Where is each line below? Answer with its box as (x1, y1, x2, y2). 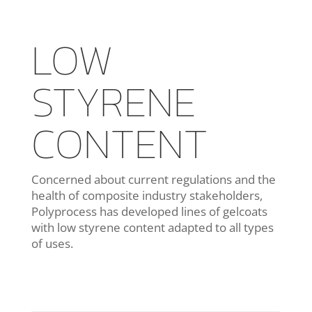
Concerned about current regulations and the (31, 171, 276, 187)
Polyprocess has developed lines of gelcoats (31, 203, 267, 219)
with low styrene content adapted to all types (31, 219, 274, 235)
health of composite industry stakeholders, (31, 187, 263, 203)
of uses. (31, 235, 73, 251)
